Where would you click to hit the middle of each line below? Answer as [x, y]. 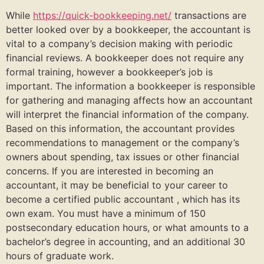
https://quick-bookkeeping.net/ [102, 15]
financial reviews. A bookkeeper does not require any [125, 57]
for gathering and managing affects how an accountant [129, 100]
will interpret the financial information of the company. [127, 114]
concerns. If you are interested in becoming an [110, 171]
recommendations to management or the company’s [123, 142]
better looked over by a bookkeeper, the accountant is [128, 29]
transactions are [209, 15]
